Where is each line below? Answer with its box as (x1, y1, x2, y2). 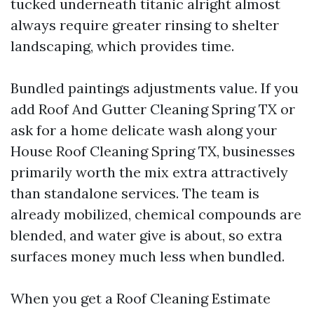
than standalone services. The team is (11, 184, 259, 202)
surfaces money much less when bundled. (11, 247, 285, 265)
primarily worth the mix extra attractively (11, 163, 288, 181)
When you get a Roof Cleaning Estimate (11, 289, 271, 307)
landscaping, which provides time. (11, 37, 234, 55)
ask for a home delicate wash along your (11, 121, 277, 139)
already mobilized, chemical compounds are (11, 205, 301, 223)
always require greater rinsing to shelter (11, 16, 279, 34)
